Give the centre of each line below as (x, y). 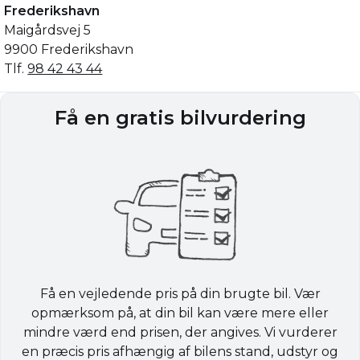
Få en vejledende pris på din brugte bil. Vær (180, 293)
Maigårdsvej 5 (48, 31)
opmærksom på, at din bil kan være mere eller (180, 313)
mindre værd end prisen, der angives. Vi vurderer (180, 332)
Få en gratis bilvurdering (180, 118)
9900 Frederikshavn (69, 50)
